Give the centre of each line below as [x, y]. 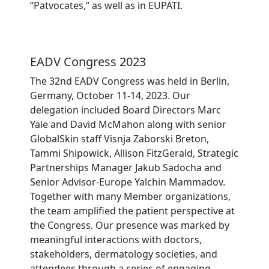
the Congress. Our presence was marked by [130, 225]
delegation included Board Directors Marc [125, 110]
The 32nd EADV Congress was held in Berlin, [130, 81]
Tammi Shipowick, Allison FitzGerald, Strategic [134, 153]
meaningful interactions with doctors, [116, 240]
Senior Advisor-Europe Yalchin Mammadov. [128, 182]
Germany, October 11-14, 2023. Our [110, 96]
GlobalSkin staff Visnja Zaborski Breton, [119, 139]
